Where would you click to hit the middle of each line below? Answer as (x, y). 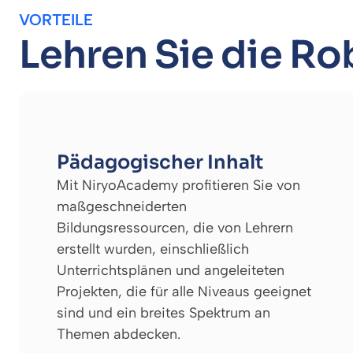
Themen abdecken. (119, 334)
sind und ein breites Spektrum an (163, 312)
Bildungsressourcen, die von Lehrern (175, 227)
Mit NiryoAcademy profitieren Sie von (178, 185)
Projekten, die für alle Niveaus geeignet (184, 291)
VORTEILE (56, 19)
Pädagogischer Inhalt (160, 162)
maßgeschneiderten (122, 206)
